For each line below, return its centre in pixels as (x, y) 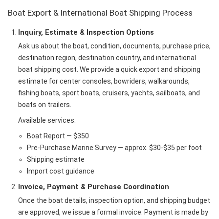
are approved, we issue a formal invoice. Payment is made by (113, 212)
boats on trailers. (45, 105)
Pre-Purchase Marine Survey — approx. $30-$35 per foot (114, 148)
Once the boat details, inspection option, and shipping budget (114, 200)
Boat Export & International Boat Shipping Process (100, 13)
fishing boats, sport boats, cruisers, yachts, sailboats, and (109, 93)
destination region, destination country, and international (107, 58)
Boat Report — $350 (58, 136)
